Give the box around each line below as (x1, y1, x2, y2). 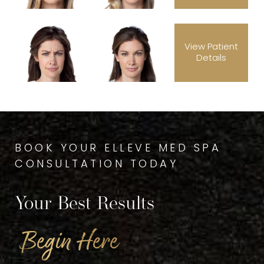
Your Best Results (15, 194, 154, 214)
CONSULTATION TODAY (15, 159, 178, 170)
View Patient (184, 42, 239, 52)
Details (196, 54, 227, 63)
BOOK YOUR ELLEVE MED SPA (15, 143, 221, 154)
